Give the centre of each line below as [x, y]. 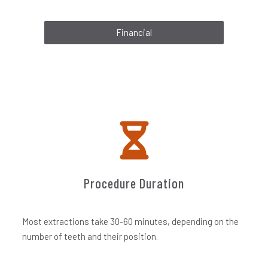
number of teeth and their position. [90, 236]
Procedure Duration [134, 183]
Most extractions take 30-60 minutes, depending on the [131, 221]
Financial [134, 32]
